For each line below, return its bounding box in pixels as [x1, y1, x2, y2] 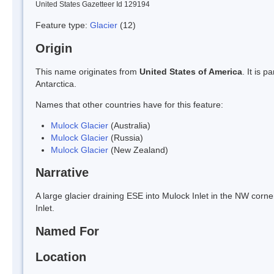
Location [35, 250, 86, 264]
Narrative [35, 166, 89, 180]
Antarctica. [35, 78, 76, 89]
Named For [35, 224, 99, 239]
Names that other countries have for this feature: [35, 99, 223, 109]
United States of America [139, 66, 242, 76]
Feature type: [35, 20, 90, 30]
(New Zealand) [108, 144, 168, 155]
